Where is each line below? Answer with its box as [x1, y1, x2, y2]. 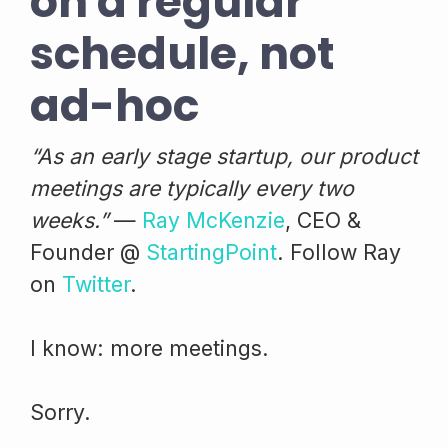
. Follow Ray [277, 238, 401, 265]
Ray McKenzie [142, 206, 285, 233]
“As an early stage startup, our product [30, 142, 418, 169]
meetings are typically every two [30, 174, 354, 201]
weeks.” [30, 206, 108, 233]
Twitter [62, 270, 130, 297]
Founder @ [30, 238, 146, 265]
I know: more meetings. [30, 334, 269, 361]
